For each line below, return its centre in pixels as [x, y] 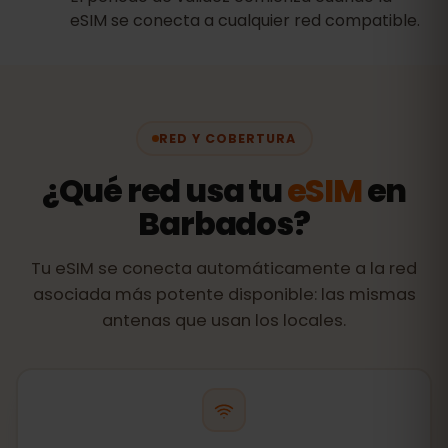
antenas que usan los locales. [224, 320]
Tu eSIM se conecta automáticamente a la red [224, 268]
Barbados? [224, 223]
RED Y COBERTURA [227, 138]
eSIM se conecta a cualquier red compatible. [245, 20]
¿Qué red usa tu [164, 190]
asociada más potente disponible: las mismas [224, 294]
